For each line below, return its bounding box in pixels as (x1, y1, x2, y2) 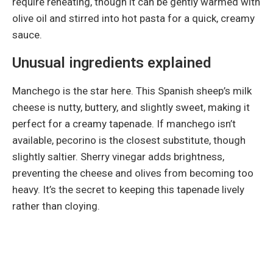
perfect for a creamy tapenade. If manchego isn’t (12, 117, 236, 130)
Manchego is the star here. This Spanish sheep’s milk (12, 84, 252, 97)
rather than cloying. (12, 199, 100, 212)
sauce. (12, 28, 42, 41)
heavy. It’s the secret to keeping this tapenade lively (12, 183, 244, 196)
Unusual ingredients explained (12, 54, 211, 71)
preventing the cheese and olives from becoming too (12, 166, 253, 179)
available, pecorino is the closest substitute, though (12, 133, 246, 146)
